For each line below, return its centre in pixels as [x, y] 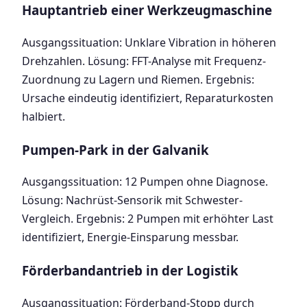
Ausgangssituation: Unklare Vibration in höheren [149, 43]
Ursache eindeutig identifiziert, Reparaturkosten [148, 98]
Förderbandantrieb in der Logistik [130, 271]
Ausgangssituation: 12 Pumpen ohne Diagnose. [145, 182]
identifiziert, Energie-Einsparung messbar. [130, 237]
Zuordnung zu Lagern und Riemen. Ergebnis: [138, 80]
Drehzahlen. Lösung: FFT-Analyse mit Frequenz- [144, 61]
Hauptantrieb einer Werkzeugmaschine [147, 10]
